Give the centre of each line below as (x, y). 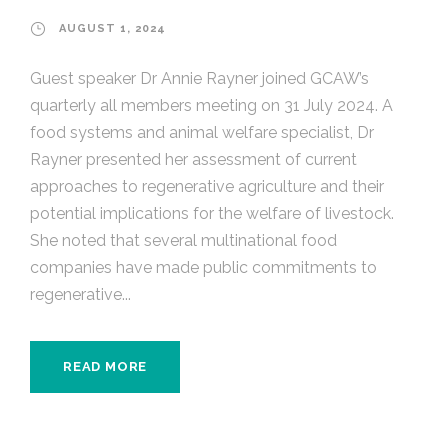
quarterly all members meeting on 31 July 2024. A (211, 105)
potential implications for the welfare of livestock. (212, 213)
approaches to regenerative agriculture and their (207, 186)
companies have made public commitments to (203, 267)
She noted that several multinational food (183, 240)
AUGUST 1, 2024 (112, 28)
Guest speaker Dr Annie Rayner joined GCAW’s (199, 78)
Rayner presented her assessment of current (193, 159)
